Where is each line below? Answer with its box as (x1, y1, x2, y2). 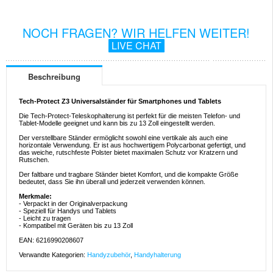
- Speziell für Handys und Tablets (19, 207, 116, 215)
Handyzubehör (87, 251, 130, 259)
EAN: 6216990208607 (19, 236, 83, 244)
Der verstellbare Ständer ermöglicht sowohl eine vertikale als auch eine (19, 134, 228, 142)
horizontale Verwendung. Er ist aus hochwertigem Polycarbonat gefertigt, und (19, 141, 246, 149)
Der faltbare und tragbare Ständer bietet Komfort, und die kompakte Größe (19, 171, 238, 179)
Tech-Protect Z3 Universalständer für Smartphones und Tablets (19, 97, 221, 105)
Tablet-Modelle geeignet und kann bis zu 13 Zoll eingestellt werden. (19, 119, 215, 127)
